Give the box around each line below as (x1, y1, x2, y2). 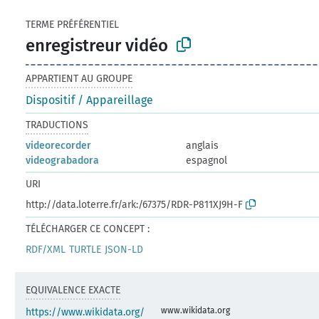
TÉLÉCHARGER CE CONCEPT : (26, 222, 150, 235)
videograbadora (26, 154, 100, 167)
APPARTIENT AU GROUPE (26, 72, 133, 85)
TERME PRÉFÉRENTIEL (26, 19, 120, 31)
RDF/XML (26, 243, 66, 256)
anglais (186, 139, 219, 152)
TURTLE (69, 243, 102, 256)
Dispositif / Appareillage (26, 93, 154, 107)
